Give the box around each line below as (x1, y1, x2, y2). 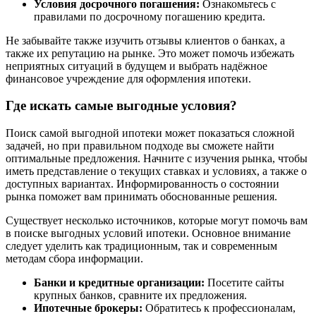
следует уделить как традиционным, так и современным (6, 240, 277, 253)
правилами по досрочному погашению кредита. (34, 10, 265, 23)
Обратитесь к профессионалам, (142, 302, 296, 315)
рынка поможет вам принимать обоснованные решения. (6, 190, 277, 203)
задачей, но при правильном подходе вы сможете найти (6, 140, 274, 152)
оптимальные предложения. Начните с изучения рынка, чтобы (6, 152, 308, 165)
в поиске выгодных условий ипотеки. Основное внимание (6, 227, 291, 240)
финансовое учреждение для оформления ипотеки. (6, 72, 251, 85)
